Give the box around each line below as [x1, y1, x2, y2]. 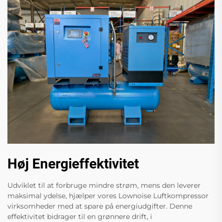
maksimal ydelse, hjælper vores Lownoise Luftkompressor [7, 191, 209, 201]
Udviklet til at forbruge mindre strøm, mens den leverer [7, 181, 201, 190]
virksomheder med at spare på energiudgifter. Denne [7, 202, 192, 211]
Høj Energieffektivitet [7, 156, 139, 172]
